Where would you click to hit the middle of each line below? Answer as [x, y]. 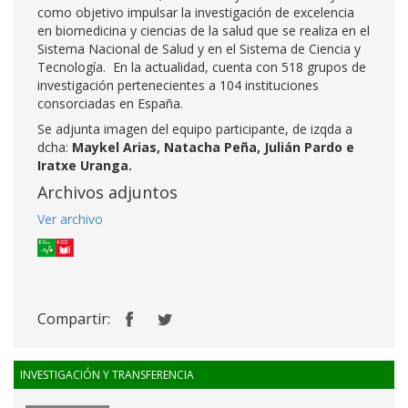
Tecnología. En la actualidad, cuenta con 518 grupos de [202, 67]
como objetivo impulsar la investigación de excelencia [196, 12]
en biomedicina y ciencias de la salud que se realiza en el [204, 31]
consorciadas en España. [110, 103]
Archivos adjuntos [107, 192]
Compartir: [74, 319]
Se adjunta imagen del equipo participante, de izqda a [195, 129]
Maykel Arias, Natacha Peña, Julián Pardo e [211, 147]
